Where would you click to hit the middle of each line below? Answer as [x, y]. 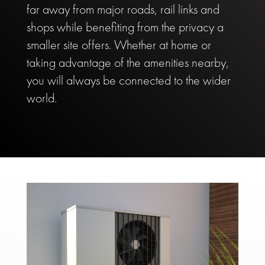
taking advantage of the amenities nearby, [127, 63]
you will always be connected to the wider [128, 80]
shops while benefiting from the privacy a [125, 27]
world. [41, 98]
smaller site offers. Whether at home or [119, 45]
